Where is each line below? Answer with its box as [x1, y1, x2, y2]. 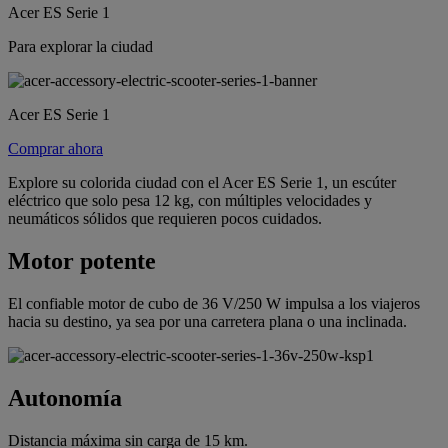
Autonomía [8, 384, 122, 411]
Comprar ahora [8, 139, 103, 157]
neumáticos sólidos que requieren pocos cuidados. [8, 209, 322, 227]
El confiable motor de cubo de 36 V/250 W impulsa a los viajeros [8, 294, 420, 312]
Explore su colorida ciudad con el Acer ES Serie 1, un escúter [8, 173, 396, 191]
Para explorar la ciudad [8, 37, 153, 55]
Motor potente [8, 247, 156, 274]
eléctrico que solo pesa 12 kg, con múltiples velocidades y [8, 191, 372, 209]
